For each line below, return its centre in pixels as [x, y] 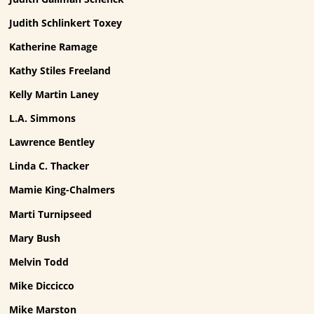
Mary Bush [35, 238]
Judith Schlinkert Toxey [66, 22]
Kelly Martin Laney [54, 95]
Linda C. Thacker [49, 166]
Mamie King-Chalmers [62, 190]
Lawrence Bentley [52, 142]
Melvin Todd [39, 261]
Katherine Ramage [54, 46]
